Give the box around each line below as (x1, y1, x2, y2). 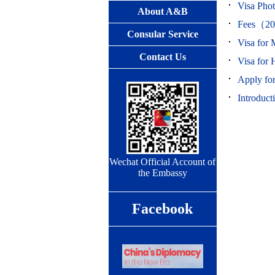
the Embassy (137, 167, 187, 178)
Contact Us (139, 52, 186, 62)
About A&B (137, 6, 188, 17)
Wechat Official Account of (109, 156, 215, 167)
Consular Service (126, 29, 198, 39)
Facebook (132, 200, 193, 217)
